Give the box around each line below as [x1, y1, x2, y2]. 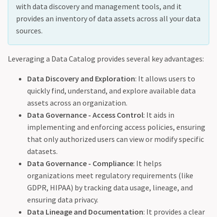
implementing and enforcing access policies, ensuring [27, 122, 205, 132]
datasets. [27, 146, 58, 156]
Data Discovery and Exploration [27, 74, 135, 84]
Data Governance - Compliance [27, 158, 133, 169]
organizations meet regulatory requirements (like [27, 170, 193, 181]
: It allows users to [135, 74, 195, 84]
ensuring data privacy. [27, 195, 98, 205]
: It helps [133, 158, 162, 169]
